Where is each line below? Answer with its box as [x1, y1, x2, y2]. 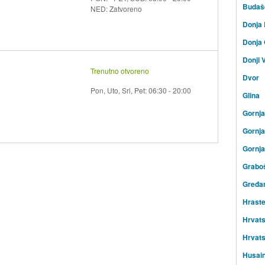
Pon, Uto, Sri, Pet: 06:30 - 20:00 [91, 85, 192, 95]
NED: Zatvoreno [91, 3, 143, 14]
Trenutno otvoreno [91, 65, 150, 76]
